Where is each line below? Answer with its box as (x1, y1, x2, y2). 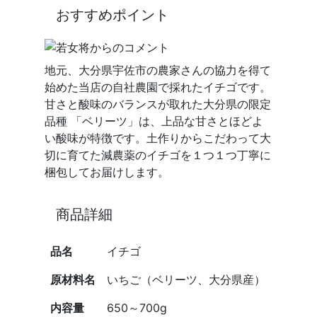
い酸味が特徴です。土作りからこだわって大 (45, 130, 272, 145)
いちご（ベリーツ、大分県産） (107, 272, 266, 287)
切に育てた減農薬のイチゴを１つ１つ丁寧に (45, 147, 272, 162)
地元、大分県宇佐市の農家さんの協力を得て (45, 62, 272, 77)
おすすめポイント (56, 6, 170, 23)
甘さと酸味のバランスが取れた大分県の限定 (45, 96, 272, 111)
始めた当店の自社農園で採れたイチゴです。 (45, 79, 272, 94)
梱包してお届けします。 (45, 164, 170, 179)
